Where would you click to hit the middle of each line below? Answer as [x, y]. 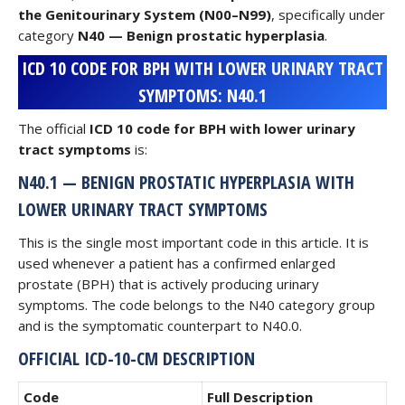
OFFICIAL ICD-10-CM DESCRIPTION [137, 358]
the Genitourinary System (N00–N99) [145, 14]
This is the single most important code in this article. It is [193, 242]
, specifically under [328, 14]
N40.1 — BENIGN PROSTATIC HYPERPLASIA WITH [186, 182]
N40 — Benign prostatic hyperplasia [201, 35]
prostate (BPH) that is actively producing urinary [169, 284]
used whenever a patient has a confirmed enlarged [177, 263]
